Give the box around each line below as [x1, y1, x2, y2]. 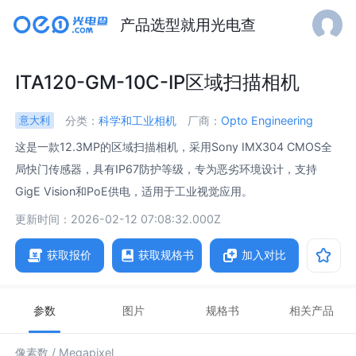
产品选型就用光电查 [119, 14, 256, 34]
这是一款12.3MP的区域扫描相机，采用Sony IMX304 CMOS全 [15, 140, 333, 154]
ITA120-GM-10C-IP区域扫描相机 [15, 71, 300, 95]
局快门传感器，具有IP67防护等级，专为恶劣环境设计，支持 [15, 162, 318, 176]
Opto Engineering [221, 113, 314, 127]
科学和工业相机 [98, 113, 176, 127]
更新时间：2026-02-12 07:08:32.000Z [15, 211, 222, 226]
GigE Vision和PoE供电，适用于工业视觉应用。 [15, 184, 253, 199]
